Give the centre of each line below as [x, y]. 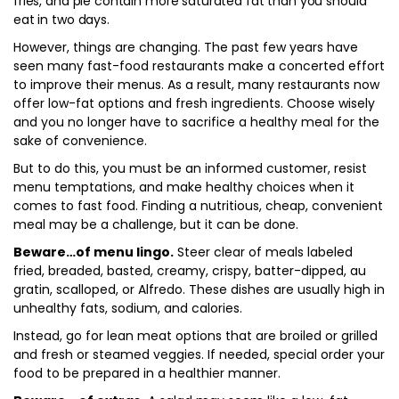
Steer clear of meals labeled [263, 252]
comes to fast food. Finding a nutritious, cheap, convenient [198, 206]
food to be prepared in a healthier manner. [147, 373]
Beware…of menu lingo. [94, 252]
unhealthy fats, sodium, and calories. [128, 308]
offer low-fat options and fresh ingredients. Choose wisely [194, 103]
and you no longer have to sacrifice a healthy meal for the [196, 122]
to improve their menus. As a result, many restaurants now [196, 85]
